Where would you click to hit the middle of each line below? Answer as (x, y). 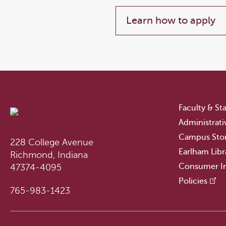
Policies (193, 181)
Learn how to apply (171, 20)
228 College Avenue (52, 142)
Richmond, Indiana (49, 155)
